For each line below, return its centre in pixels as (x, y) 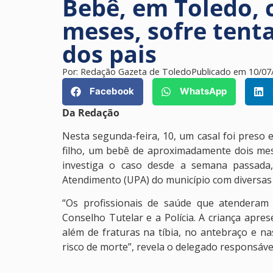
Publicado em (220, 71)
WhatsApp (203, 91)
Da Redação (91, 112)
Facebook (112, 91)
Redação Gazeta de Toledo (136, 71)
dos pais (109, 53)
